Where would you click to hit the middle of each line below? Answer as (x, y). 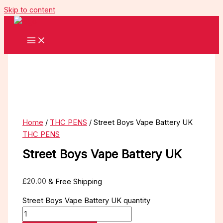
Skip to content (30, 10)
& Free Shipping (75, 181)
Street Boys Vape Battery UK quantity (87, 200)
